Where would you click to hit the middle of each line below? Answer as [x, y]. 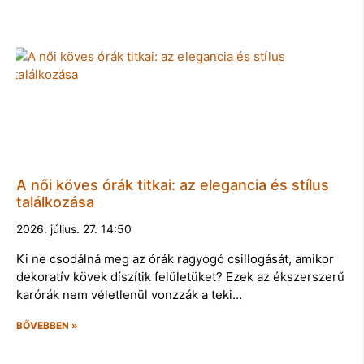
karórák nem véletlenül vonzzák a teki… [129, 295]
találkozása [55, 202]
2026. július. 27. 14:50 [74, 229]
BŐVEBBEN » [47, 326]
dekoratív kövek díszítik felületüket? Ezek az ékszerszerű [180, 277]
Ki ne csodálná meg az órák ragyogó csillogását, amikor [175, 259]
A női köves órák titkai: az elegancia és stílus [173, 185]
